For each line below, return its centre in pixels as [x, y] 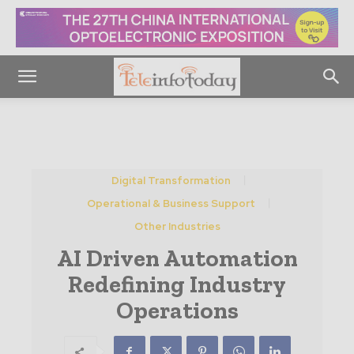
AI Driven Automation [177, 258]
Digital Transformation [171, 181]
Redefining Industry [177, 284]
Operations [177, 311]
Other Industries [177, 226]
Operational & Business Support [171, 203]
